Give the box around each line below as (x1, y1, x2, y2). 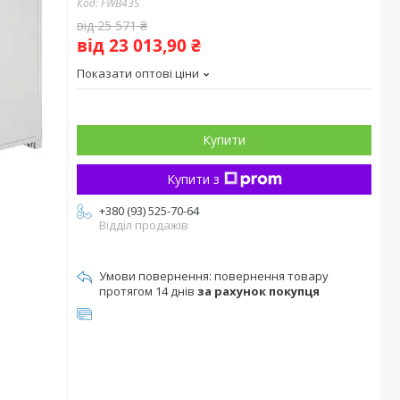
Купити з (166, 171, 220, 187)
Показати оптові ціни (77, 65, 199, 81)
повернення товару (214, 268, 329, 284)
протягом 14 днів (99, 283, 197, 299)
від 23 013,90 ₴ (77, 34, 201, 57)
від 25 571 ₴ (77, 17, 147, 34)
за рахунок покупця (197, 283, 320, 299)
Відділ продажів (99, 217, 188, 233)
